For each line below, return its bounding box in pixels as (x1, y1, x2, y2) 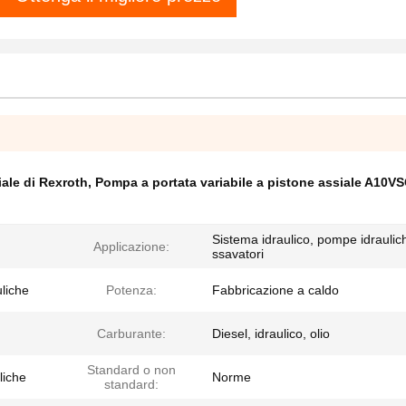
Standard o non (87, 362, 176, 377)
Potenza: (106, 283, 157, 297)
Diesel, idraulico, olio (212, 326, 330, 341)
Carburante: (97, 326, 166, 341)
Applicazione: (93, 239, 169, 254)
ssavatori (212, 246, 264, 261)
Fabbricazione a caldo (212, 283, 339, 297)
